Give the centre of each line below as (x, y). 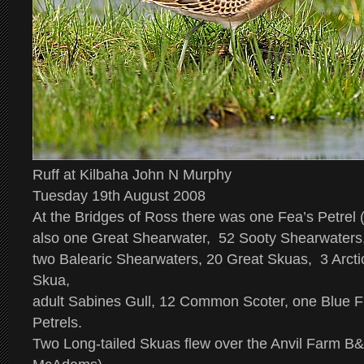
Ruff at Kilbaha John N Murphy (132, 175)
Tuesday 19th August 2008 (119, 196)
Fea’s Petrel (315, 217)
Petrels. (57, 323)
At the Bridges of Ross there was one (153, 217)
